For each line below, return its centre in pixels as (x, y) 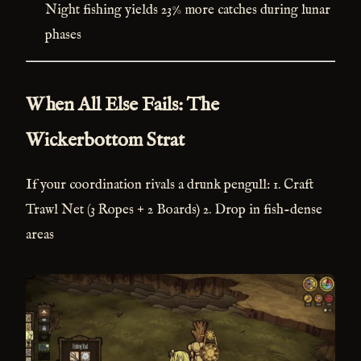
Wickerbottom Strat (105, 141)
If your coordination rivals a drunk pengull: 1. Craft (170, 185)
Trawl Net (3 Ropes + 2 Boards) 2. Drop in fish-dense (174, 210)
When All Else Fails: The (122, 106)
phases (63, 35)
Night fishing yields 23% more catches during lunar (188, 10)
